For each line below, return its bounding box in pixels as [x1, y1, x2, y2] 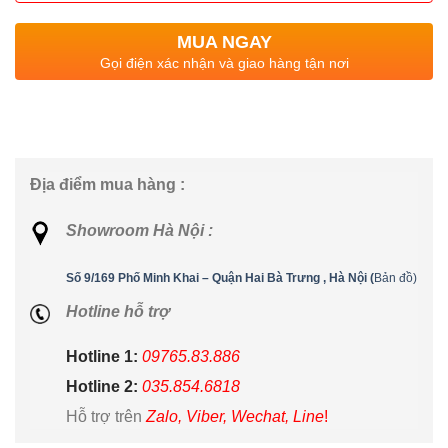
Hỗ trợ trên [66, 408, 146, 426]
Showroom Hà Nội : [66, 221, 213, 239]
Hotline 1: [66, 348, 142, 366]
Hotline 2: [66, 378, 142, 396]
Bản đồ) [374, 270, 417, 285]
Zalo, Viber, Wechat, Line [146, 408, 324, 426]
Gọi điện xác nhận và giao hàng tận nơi [99, 55, 349, 72]
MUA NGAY [176, 32, 272, 53]
